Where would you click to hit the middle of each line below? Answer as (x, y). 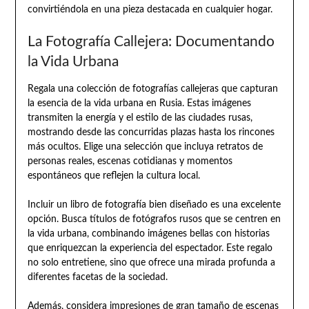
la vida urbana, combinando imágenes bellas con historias (148, 234)
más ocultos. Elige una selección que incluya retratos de (145, 147)
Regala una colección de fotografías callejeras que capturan (152, 89)
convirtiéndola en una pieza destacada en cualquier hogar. (150, 10)
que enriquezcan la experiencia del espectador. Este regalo (150, 249)
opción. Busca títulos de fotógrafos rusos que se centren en (154, 220)
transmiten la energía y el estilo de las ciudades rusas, (140, 118)
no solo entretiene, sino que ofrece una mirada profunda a (151, 263)
